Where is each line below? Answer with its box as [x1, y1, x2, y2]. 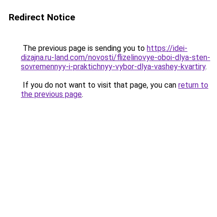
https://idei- [147, 44, 187, 53]
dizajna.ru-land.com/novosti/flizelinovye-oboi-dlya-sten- [21, 53, 210, 62]
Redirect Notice [9, 12, 75, 23]
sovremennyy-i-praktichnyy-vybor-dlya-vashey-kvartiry [21, 62, 205, 71]
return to [178, 80, 208, 90]
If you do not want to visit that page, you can [21, 80, 178, 90]
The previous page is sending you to [21, 44, 147, 53]
